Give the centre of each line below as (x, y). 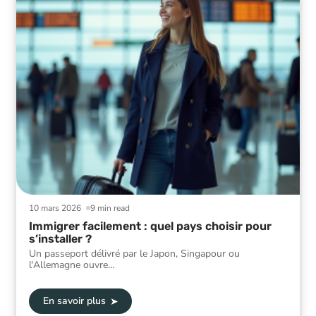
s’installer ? (60, 238)
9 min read (110, 208)
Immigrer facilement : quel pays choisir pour (150, 226)
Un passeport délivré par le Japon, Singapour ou (134, 253)
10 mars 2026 (55, 208)
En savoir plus (74, 301)
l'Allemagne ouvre (68, 265)
